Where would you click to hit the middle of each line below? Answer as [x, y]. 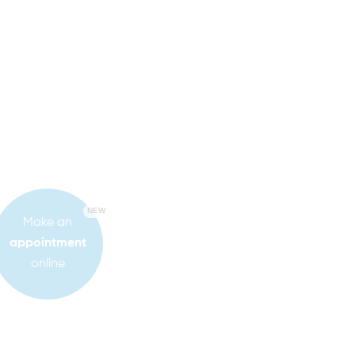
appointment [48, 243]
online [48, 264]
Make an [48, 223]
